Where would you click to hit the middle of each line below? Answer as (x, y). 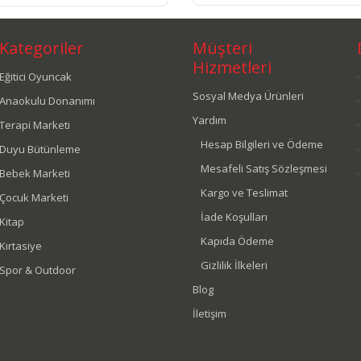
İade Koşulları (234, 217)
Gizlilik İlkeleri (234, 266)
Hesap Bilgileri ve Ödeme (261, 145)
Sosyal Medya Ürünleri (248, 96)
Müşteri (222, 48)
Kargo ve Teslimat (244, 193)
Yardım (209, 120)
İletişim (209, 314)
